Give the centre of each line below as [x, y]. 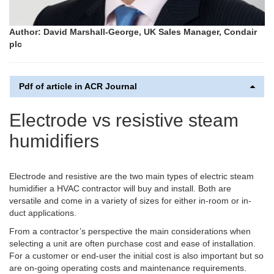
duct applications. [43, 213]
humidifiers [54, 141]
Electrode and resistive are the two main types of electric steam [131, 176]
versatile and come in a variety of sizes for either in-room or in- [130, 200]
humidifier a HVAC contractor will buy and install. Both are [120, 188]
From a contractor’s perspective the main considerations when [130, 231]
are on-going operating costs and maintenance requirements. [128, 268]
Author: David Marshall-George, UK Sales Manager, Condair [133, 31]
